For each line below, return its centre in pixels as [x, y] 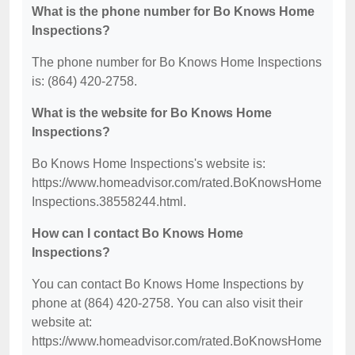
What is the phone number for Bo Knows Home [173, 11]
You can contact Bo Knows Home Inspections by [168, 284]
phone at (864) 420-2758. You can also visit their [167, 303]
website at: [62, 322]
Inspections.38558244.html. [109, 202]
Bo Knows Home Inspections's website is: [149, 164]
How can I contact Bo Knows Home [137, 233]
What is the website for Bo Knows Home [152, 113]
